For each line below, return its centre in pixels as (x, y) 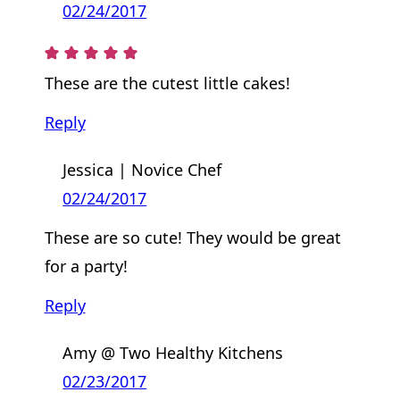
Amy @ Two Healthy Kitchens (173, 353)
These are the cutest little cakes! (167, 83)
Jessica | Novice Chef (142, 169)
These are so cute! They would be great (192, 238)
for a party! (86, 267)
